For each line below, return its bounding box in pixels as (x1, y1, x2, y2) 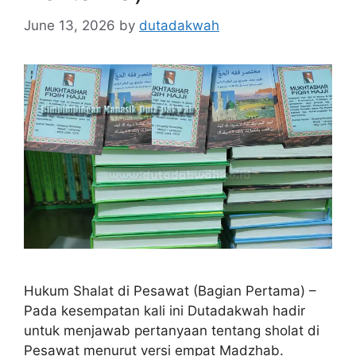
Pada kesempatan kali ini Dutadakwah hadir (24, 303, 305, 319)
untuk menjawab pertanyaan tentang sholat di (24, 323, 319, 339)
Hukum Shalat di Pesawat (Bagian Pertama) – (24, 283, 316, 300)
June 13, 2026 (24, 17, 115, 33)
